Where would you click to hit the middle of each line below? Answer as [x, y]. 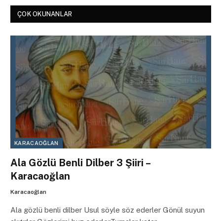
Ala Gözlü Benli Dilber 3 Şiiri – [80, 163]
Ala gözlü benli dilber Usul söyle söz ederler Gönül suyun [108, 210]
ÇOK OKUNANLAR [45, 14]
